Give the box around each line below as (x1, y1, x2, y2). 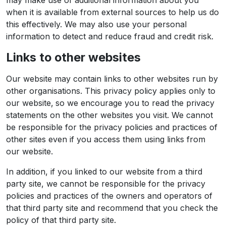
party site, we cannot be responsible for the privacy (6, 179, 205, 189)
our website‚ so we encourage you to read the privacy (6, 98, 214, 108)
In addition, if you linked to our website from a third (6, 166, 202, 177)
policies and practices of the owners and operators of (6, 191, 212, 201)
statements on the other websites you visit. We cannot (6, 110, 213, 120)
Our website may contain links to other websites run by (6, 74, 218, 84)
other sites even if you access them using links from (6, 134, 205, 144)
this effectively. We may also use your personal (6, 19, 187, 29)
